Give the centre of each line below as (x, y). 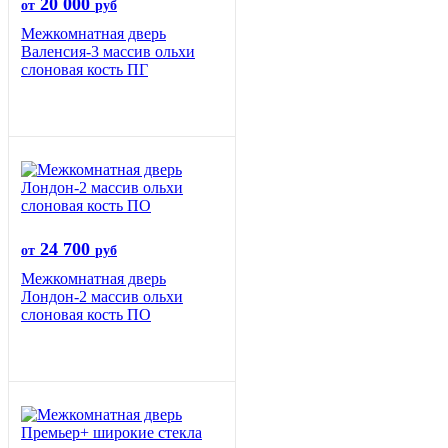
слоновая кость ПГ (84, 70)
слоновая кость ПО (86, 315)
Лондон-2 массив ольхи (102, 297)
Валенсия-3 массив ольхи (108, 52)
